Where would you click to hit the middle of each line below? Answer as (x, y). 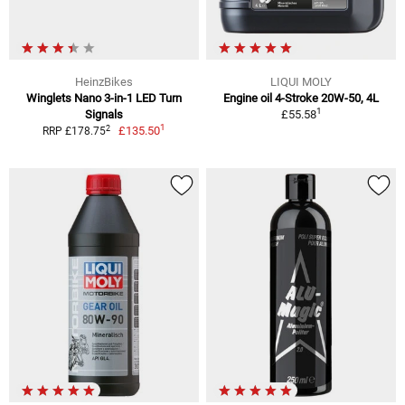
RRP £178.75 (74, 132)
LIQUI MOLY (301, 82)
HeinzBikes (104, 82)
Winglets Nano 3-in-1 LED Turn (104, 99)
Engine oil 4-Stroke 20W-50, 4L (301, 99)
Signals (104, 115)
